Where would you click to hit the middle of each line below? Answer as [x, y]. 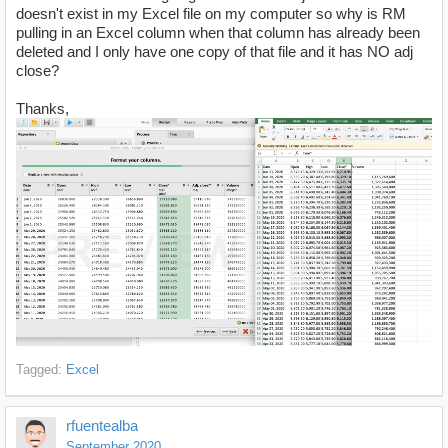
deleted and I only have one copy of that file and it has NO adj [214, 52]
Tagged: [41, 369]
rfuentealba [102, 425]
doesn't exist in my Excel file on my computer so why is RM [213, 14]
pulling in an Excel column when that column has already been [218, 33]
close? [37, 71]
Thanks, [42, 109]
